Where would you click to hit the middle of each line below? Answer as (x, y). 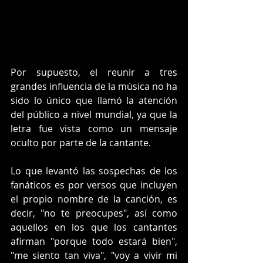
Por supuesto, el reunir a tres (94, 72)
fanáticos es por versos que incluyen (94, 185)
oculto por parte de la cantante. (81, 142)
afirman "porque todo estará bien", (94, 241)
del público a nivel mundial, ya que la (94, 114)
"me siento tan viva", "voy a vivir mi (94, 255)
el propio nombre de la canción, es (94, 199)
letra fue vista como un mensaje (94, 128)
